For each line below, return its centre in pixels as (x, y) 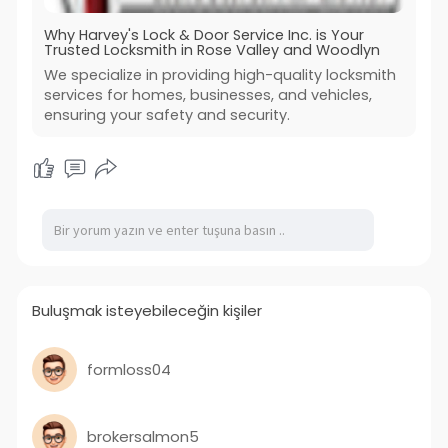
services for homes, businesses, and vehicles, (207, 95)
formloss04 (128, 369)
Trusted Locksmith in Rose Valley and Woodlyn (211, 50)
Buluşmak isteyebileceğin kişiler (146, 311)
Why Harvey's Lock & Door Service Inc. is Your (203, 35)
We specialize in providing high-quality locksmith (219, 75)
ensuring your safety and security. (166, 115)
